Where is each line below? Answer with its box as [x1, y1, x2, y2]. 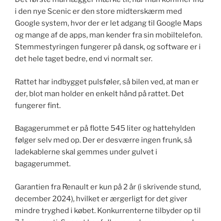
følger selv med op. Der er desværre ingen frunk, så [15, 136, 192, 145]
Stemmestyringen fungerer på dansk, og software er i [15, 42, 201, 51]
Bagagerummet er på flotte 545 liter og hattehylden [15, 124, 195, 133]
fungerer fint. [15, 101, 61, 110]
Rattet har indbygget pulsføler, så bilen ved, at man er [15, 77, 199, 86]
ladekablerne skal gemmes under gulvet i [15, 147, 157, 156]
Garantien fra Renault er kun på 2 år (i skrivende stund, [15, 182, 201, 191]
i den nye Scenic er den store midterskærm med [15, 7, 182, 16]
